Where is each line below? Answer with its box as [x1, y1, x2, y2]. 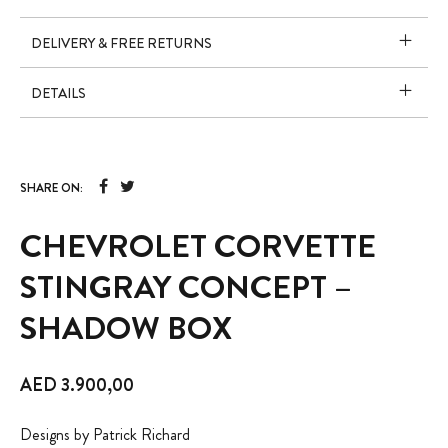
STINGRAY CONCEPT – [20, 263, 353, 310]
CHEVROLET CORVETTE [20, 222, 377, 269]
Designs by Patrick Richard [20, 422, 191, 446]
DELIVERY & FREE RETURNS [31, 32, 213, 53]
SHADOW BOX [20, 304, 233, 351]
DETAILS [31, 82, 87, 103]
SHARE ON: [20, 178, 84, 197]
